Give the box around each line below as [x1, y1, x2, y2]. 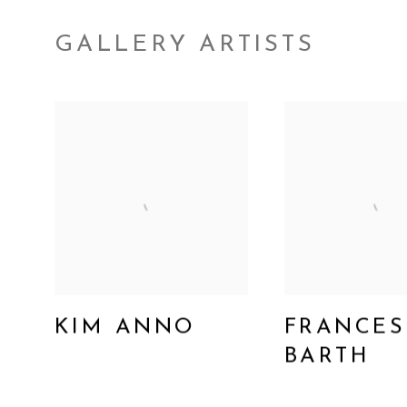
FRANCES [283, 317, 405, 340]
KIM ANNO [55, 317, 196, 340]
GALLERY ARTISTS [55, 34, 315, 57]
